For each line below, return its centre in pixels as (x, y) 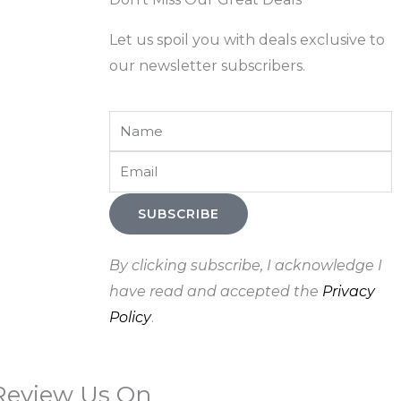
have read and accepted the (214, 291)
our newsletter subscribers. (207, 65)
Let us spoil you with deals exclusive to (247, 39)
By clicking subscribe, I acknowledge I (246, 265)
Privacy (349, 291)
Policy (130, 317)
